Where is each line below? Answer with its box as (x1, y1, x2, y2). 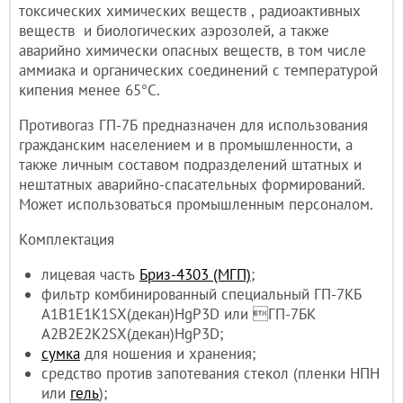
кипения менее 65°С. (19, 79, 160, 100)
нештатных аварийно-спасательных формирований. (19, 174, 365, 194)
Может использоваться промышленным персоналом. (19, 193, 373, 214)
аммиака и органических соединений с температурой (19, 59, 378, 80)
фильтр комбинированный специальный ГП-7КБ (41, 283, 362, 304)
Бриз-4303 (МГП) (139, 264, 251, 284)
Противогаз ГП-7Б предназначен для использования (19, 114, 368, 135)
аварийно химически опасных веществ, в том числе (19, 40, 366, 60)
